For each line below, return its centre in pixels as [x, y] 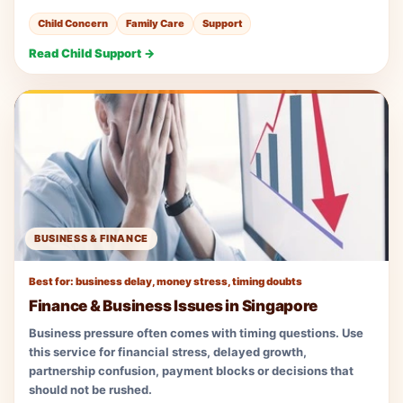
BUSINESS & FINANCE [91, 238]
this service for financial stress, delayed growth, [168, 351]
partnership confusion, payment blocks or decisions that [191, 370]
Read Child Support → [92, 53]
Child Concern [73, 23]
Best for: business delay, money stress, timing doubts [166, 281]
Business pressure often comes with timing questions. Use [196, 332]
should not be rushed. [90, 389]
